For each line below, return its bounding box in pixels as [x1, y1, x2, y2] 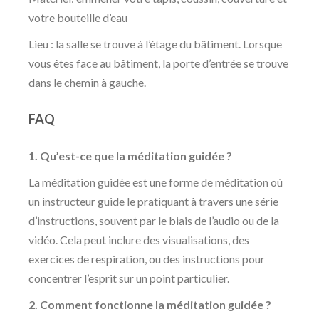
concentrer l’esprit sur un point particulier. [28, 271, 229, 286]
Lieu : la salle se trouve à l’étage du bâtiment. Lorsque [28, 37, 282, 51]
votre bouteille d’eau [28, 11, 127, 25]
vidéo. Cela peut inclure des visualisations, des [28, 233, 249, 247]
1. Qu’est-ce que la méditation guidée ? [28, 149, 232, 163]
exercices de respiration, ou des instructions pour [28, 252, 265, 266]
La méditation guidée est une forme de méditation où [28, 175, 283, 189]
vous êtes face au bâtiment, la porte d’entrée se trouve [28, 56, 288, 70]
